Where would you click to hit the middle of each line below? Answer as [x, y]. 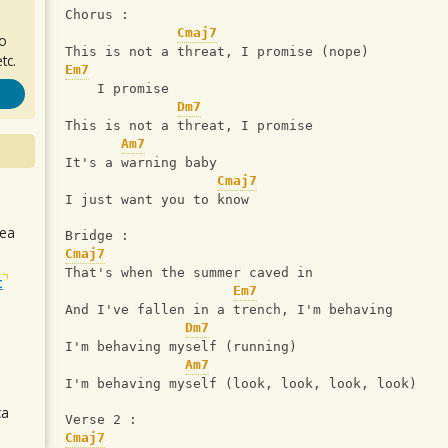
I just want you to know [157, 200]
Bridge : [101, 236]
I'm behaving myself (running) [181, 347]
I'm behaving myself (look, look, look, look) [241, 384]
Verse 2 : [105, 420]
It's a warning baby [141, 163]
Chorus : [101, 15]
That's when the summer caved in [189, 273]
